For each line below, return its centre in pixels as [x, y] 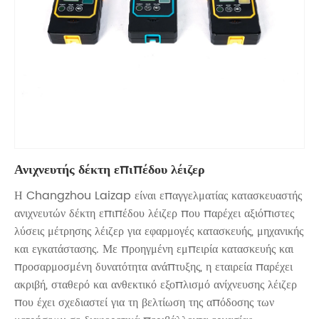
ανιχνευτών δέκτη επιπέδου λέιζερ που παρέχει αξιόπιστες [154, 214]
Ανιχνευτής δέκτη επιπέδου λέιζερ [110, 170]
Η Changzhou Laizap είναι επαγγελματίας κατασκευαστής [158, 196]
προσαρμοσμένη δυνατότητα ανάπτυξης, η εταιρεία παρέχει [153, 267]
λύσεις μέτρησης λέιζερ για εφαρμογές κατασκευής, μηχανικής [159, 232]
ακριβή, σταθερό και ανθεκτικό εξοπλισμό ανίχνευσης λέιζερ [156, 285]
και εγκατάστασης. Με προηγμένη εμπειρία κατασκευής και [154, 250]
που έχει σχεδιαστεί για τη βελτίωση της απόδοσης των [144, 303]
